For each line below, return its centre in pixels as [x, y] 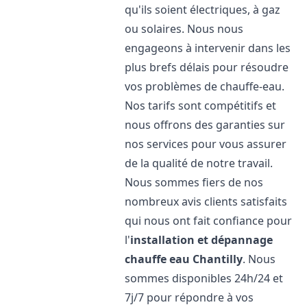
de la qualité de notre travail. [199, 163]
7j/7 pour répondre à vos [189, 297]
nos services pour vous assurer [206, 144]
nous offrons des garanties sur [205, 125]
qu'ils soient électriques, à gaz [203, 10]
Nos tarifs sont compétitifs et [201, 106]
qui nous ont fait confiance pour [209, 221]
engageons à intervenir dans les [208, 48]
